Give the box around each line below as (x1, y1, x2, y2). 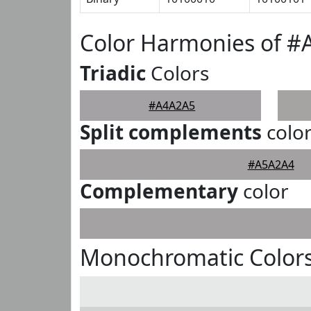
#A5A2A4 (247, 157, 294, 172)
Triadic (80, 60, 146, 86)
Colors (146, 60, 209, 86)
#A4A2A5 (149, 98, 196, 113)
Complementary (80, 178, 238, 204)
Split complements (80, 119, 262, 145)
